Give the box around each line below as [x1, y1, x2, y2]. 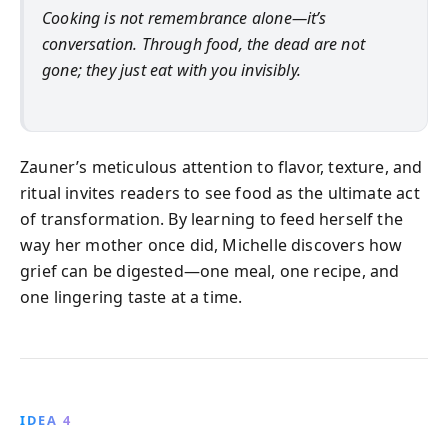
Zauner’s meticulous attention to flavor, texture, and [20, 156, 423, 178]
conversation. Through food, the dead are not [42, 32, 365, 55]
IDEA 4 [20, 411, 72, 429]
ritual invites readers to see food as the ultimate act [20, 182, 420, 204]
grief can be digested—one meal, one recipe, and [20, 260, 400, 282]
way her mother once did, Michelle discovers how [20, 234, 403, 256]
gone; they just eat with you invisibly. [42, 58, 302, 81]
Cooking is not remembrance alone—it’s [42, 6, 327, 29]
